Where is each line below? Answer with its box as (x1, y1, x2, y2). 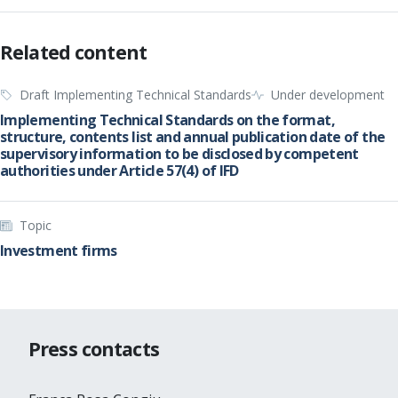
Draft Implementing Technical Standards (20, 86, 251, 103)
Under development (271, 86, 385, 103)
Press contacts (28, 336, 159, 362)
